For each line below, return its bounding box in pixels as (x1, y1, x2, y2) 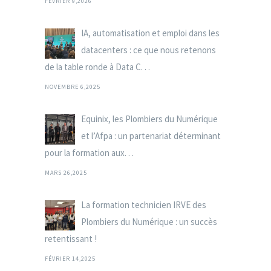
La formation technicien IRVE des (81, 198, 206, 211)
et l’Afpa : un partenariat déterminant (81, 129, 221, 142)
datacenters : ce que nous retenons (81, 44, 216, 56)
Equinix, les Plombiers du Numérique (81, 113, 218, 125)
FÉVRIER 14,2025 (45, 254, 96, 263)
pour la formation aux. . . (45, 146, 134, 158)
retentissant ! (45, 232, 97, 244)
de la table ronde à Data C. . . (45, 60, 150, 73)
